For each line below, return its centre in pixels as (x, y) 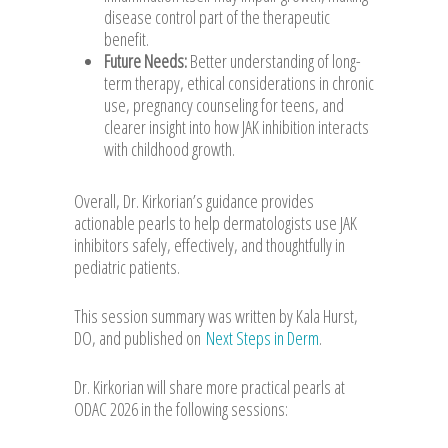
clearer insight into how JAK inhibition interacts (236, 126)
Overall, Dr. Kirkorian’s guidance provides (194, 200)
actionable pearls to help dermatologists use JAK (215, 222)
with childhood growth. (169, 148)
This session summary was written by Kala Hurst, (216, 315)
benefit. (126, 38)
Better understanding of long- (274, 60)
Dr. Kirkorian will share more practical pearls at (209, 386)
